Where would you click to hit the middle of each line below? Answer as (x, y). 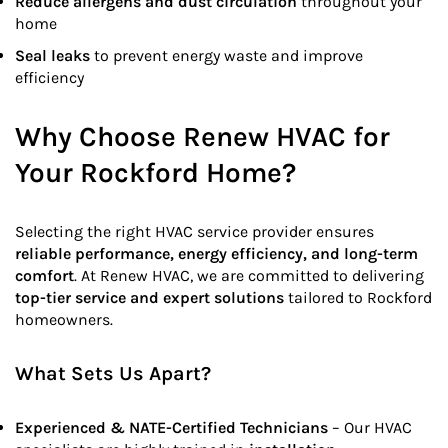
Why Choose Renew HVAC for (202, 137)
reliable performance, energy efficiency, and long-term (216, 254)
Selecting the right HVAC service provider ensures (194, 232)
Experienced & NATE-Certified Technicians (171, 428)
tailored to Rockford (358, 298)
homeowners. (64, 320)
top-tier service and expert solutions (149, 298)
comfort (44, 276)
